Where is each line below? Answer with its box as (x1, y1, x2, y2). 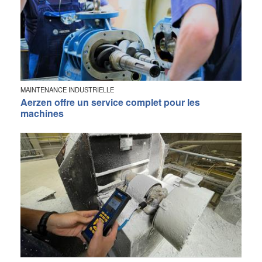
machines (20, 106, 64, 120)
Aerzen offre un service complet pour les (20, 95, 200, 109)
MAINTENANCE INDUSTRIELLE (20, 85, 114, 95)
